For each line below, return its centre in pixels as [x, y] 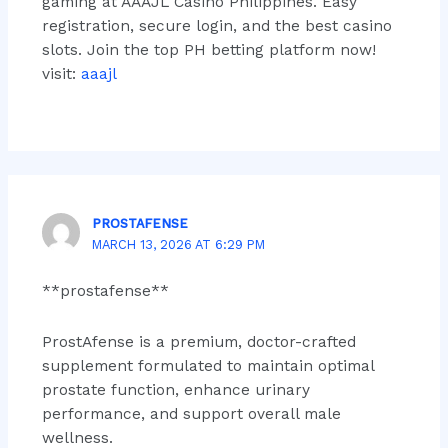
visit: [61, 73]
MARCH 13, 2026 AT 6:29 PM [179, 245]
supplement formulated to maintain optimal [207, 366]
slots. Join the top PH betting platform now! [208, 49]
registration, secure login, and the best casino [216, 25]
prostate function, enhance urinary [175, 390]
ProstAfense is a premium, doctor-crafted [198, 342]
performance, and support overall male [191, 414]
